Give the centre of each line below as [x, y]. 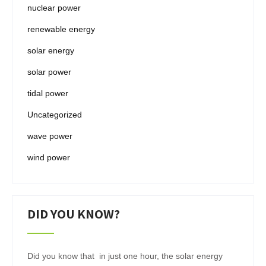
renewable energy [61, 29]
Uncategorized [55, 115]
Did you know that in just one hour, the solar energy [125, 256]
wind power [49, 157]
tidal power [48, 93]
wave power [50, 136]
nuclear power [54, 8]
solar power [49, 72]
